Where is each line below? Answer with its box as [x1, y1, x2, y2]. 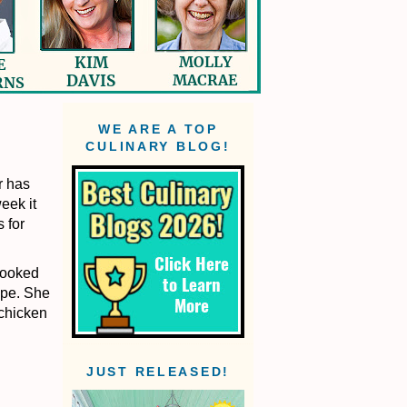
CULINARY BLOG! [85, 140, 231, 154]
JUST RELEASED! [85, 365, 231, 379]
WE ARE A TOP [98, 123, 218, 137]
